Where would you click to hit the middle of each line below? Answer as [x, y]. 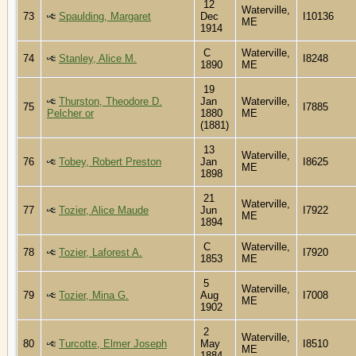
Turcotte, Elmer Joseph [113, 343]
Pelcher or [70, 113]
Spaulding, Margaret [105, 16]
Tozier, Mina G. [94, 295]
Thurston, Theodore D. [110, 101]
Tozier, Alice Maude [104, 210]
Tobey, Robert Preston [110, 161]
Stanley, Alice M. [98, 58]
